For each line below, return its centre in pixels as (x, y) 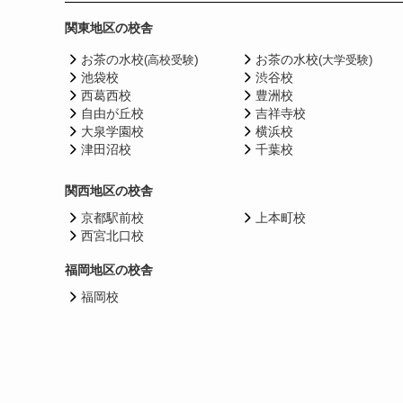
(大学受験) (345, 59)
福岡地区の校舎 (109, 270)
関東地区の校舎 (109, 27)
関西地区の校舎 (109, 190)
